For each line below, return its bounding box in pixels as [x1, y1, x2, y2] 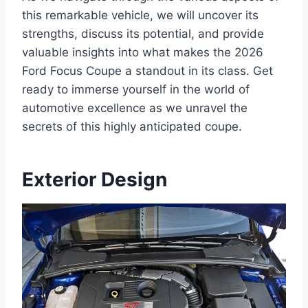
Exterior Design [22, 167, 167, 191]
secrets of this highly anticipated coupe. [22, 119, 242, 133]
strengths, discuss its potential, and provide [22, 26, 264, 41]
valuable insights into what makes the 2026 [22, 45, 263, 59]
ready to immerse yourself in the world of [22, 82, 250, 96]
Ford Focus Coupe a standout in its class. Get [22, 63, 273, 78]
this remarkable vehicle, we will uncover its [22, 8, 258, 22]
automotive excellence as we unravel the [22, 100, 247, 115]
